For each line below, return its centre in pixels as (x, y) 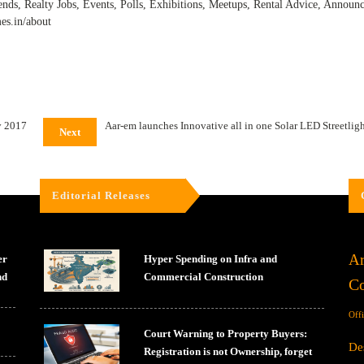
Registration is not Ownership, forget (228, 352)
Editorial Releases (101, 195)
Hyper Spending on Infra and (211, 259)
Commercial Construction (204, 277)
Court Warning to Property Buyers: (226, 334)
